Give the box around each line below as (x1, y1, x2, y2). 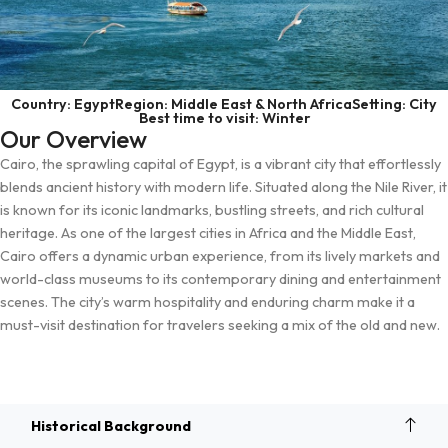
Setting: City (352, 95, 437, 114)
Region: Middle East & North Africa (115, 95, 352, 114)
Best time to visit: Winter (138, 109, 310, 128)
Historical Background (31, 416, 191, 435)
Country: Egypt (11, 95, 115, 114)
